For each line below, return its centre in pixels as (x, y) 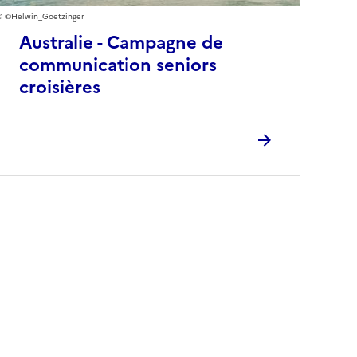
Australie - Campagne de (121, 42)
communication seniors (118, 65)
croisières (59, 87)
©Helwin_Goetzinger (44, 16)
